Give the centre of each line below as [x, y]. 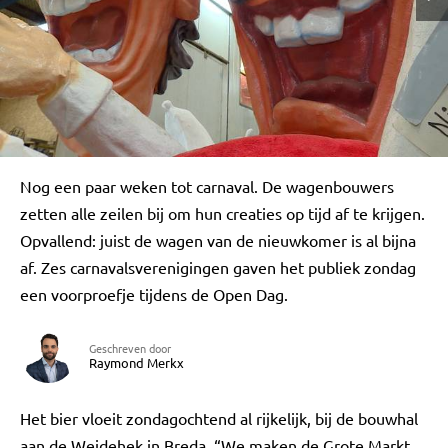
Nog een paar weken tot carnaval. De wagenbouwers [207, 186]
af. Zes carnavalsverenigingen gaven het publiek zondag [218, 267]
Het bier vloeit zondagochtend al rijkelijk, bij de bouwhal [219, 418]
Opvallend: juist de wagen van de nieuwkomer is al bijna [218, 240]
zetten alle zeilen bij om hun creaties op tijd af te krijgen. [222, 213]
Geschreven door [130, 348]
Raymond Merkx [136, 362]
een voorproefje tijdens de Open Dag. [154, 294]
